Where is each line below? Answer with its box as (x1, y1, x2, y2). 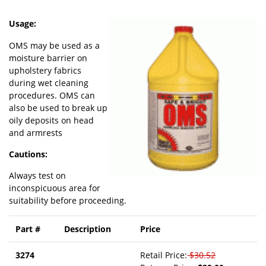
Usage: (9, 18, 36, 30)
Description (64, 223, 112, 235)
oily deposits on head (9, 114, 94, 126)
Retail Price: (140, 249, 188, 261)
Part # (15, 223, 41, 235)
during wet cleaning (9, 77, 88, 88)
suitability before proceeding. (9, 195, 126, 207)
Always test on (9, 170, 66, 182)
